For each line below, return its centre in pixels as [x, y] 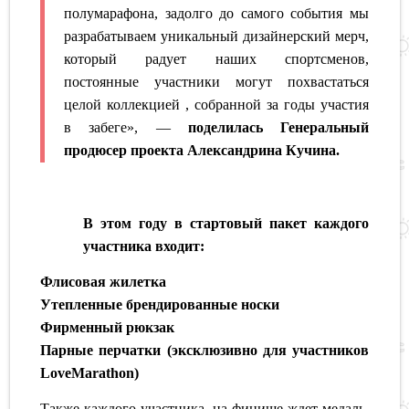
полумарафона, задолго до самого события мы [216, 13]
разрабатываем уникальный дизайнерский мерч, [216, 36]
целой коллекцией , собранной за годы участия [216, 104]
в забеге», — [126, 127]
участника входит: [144, 246]
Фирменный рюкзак [108, 327]
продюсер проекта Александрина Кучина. [202, 150]
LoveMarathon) [90, 372]
